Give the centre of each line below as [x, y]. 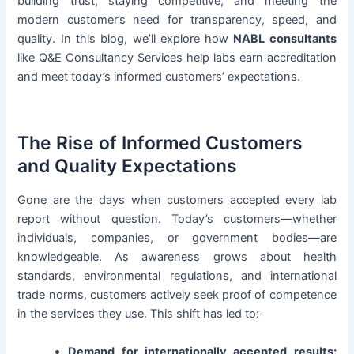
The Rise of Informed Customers [160, 143]
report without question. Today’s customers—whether [177, 219]
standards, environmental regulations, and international [177, 276]
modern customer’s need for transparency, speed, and [177, 20]
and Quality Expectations [128, 166]
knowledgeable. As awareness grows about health [177, 257]
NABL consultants [285, 39]
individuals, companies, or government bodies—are [177, 238]
